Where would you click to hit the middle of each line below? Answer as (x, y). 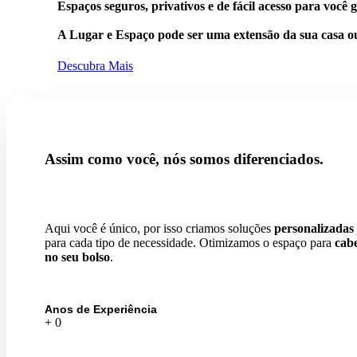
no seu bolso (77, 257)
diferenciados (277, 159)
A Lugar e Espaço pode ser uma (145, 34)
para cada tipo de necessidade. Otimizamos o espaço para (190, 242)
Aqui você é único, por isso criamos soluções (159, 228)
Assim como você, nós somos (139, 159)
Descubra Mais (95, 66)
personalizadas (314, 228)
